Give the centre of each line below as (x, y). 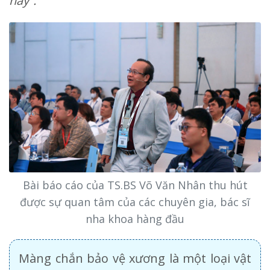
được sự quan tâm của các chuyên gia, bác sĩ (135, 202)
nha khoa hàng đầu (135, 218)
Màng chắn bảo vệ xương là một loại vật (135, 258)
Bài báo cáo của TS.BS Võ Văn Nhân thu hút (135, 185)
